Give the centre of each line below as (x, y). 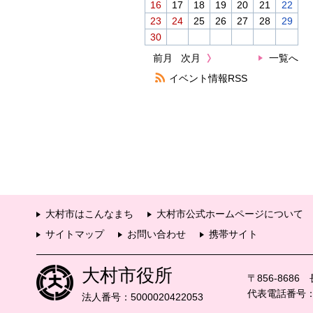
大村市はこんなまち (89, 214)
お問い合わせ (156, 234)
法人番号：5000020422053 (143, 297)
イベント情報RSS (208, 78)
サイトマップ (75, 234)
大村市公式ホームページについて (230, 214)
